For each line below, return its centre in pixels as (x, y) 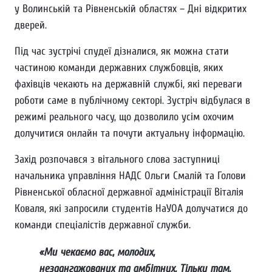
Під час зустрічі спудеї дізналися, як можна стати (122, 52)
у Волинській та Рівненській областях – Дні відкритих (131, 9)
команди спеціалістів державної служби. (104, 225)
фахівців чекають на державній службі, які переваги (128, 84)
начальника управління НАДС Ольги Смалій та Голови (130, 176)
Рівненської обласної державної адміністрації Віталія (129, 192)
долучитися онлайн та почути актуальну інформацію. (130, 134)
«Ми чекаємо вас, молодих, (97, 253)
